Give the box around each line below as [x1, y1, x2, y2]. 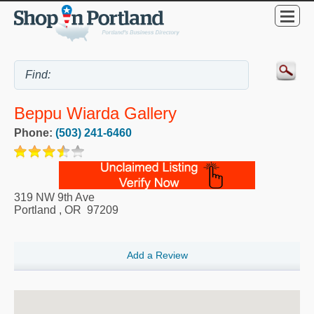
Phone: [14, 126, 55, 139]
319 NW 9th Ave [14, 191, 95, 203]
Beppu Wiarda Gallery [14, 103, 177, 123]
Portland [14, 203, 56, 216]
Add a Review [126, 250, 188, 261]
